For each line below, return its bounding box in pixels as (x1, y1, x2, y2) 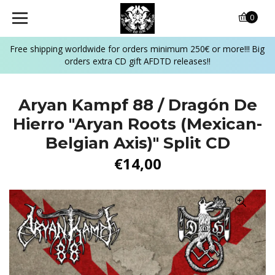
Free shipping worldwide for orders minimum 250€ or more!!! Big (10, 43, 265, 55)
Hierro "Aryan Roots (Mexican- (13, 114, 262, 134)
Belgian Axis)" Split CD (45, 133, 230, 153)
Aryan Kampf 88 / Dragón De (18, 95, 257, 115)
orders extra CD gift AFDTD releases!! (64, 55, 211, 67)
